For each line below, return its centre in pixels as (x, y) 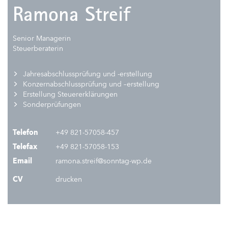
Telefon (25, 133)
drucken (68, 179)
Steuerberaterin (38, 49)
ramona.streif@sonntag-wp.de (103, 161)
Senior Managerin (42, 38)
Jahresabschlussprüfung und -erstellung (88, 74)
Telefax (25, 147)
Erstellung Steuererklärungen (70, 94)
